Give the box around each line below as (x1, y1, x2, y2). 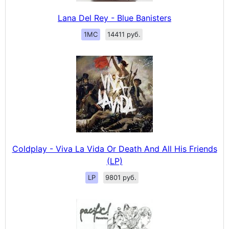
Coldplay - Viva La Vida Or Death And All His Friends (12, 144, 217, 154)
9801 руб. (105, 173, 136, 181)
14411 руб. (107, 30, 141, 38)
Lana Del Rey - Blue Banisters (58, 13, 171, 23)
